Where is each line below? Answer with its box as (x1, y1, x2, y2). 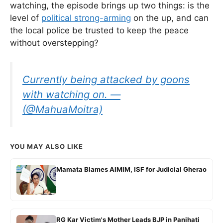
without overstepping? (10, 38, 99, 48)
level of (10, 13, 41, 23)
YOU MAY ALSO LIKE (10, 142, 83, 150)
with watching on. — (22, 88, 120, 101)
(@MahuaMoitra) (22, 103, 103, 115)
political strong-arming (41, 13, 131, 23)
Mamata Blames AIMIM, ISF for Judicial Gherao (56, 165, 207, 173)
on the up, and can (131, 13, 209, 23)
